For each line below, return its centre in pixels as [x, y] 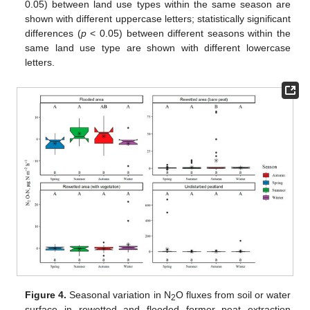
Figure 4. [46, 294]
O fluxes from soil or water [233, 294]
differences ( [53, 33]
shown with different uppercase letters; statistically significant [158, 18]
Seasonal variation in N [119, 294]
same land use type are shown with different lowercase [158, 47]
